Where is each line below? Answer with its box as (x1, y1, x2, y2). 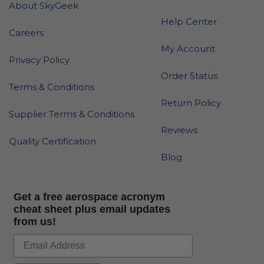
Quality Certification (9, 136, 96, 147)
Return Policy (161, 97, 222, 108)
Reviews (161, 124, 198, 136)
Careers (9, 27, 44, 38)
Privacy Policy (9, 54, 70, 65)
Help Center (161, 16, 217, 27)
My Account (161, 43, 216, 54)
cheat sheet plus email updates (14, 203, 170, 215)
